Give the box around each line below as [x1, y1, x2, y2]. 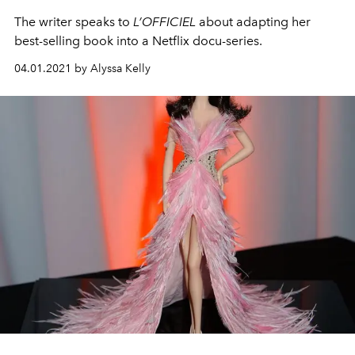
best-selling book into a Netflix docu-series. [14, 32, 262, 48]
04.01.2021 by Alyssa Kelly [14, 61, 151, 75]
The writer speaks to [14, 13, 133, 29]
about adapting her [196, 13, 311, 29]
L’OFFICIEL [133, 13, 196, 29]
